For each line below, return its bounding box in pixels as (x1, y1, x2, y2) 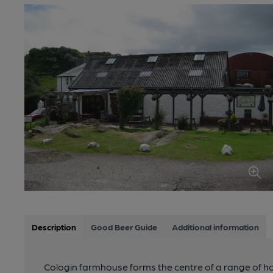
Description (32, 222, 76, 232)
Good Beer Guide (91, 222, 157, 232)
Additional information (172, 222, 259, 232)
